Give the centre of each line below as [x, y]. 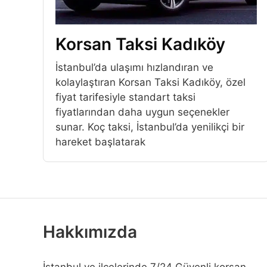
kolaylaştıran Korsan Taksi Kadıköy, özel [150, 83]
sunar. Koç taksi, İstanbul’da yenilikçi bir [150, 127]
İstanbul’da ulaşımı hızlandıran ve [134, 68]
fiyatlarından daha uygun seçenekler [142, 112]
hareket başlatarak [100, 142]
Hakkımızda [90, 232]
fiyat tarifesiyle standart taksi [125, 97]
